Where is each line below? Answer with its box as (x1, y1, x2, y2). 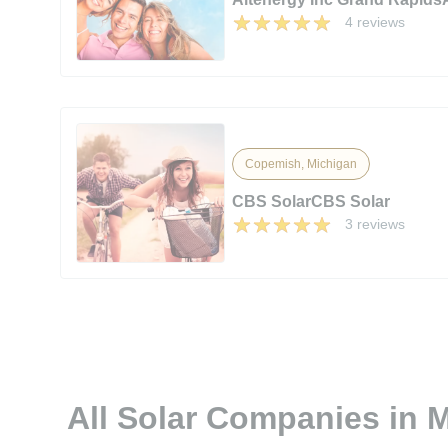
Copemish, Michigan (245, 156, 358, 171)
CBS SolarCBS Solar (232, 192, 391, 210)
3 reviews (345, 215, 406, 232)
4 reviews (345, 13, 406, 30)
